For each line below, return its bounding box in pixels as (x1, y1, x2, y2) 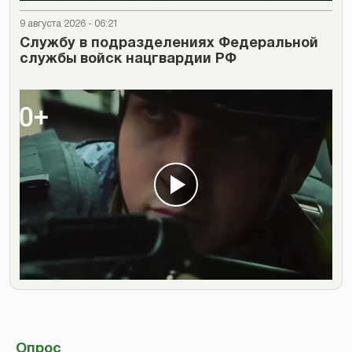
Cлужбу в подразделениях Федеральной (20, 36, 318, 50)
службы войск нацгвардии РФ (20, 52, 236, 66)
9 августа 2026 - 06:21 (20, 19, 119, 28)
